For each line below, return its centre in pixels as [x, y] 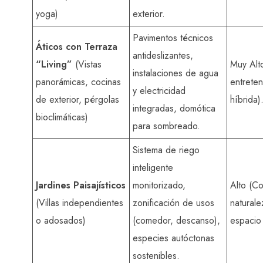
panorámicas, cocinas [78, 82]
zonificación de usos [173, 203]
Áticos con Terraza [77, 46]
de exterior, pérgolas [77, 99]
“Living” [54, 64]
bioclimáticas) [62, 117]
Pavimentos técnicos [173, 38]
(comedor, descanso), [176, 220]
